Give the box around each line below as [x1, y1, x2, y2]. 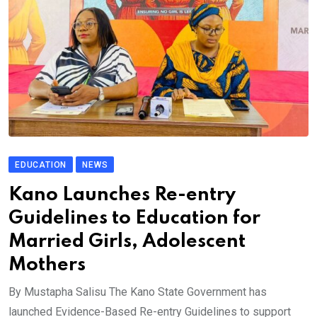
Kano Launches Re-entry [8, 185, 236, 205]
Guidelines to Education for [8, 209, 260, 229]
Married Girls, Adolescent [8, 232, 246, 252]
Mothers [8, 255, 86, 275]
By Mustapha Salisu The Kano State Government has [8, 285, 267, 299]
